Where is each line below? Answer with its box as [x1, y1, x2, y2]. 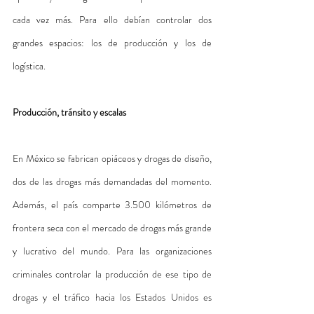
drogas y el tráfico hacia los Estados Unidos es [13, 289, 212, 304]
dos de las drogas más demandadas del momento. [13, 174, 212, 189]
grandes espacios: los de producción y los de [13, 35, 212, 50]
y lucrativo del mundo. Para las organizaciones [13, 243, 212, 258]
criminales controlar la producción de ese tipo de [13, 266, 212, 281]
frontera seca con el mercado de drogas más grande [13, 220, 212, 235]
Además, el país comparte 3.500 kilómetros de [13, 197, 212, 212]
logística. [13, 58, 46, 73]
